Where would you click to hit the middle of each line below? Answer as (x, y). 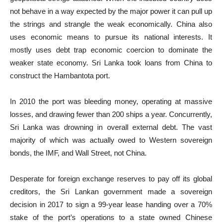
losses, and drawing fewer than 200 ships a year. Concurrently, (111, 114)
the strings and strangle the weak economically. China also (111, 24)
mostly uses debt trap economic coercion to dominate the (111, 50)
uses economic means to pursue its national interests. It (111, 37)
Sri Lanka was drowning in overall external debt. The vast (111, 127)
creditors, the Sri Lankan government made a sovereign (111, 192)
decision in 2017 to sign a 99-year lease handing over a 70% (111, 204)
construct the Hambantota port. (60, 76)
